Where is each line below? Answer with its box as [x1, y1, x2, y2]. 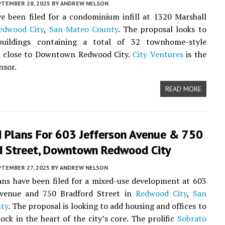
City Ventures [132, 49, 183, 60]
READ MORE [165, 84, 201, 93]
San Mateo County [49, 24, 119, 35]
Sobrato [177, 213, 206, 224]
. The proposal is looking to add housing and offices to [8, 200, 206, 211]
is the [183, 49, 206, 60]
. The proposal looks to [118, 24, 206, 35]
